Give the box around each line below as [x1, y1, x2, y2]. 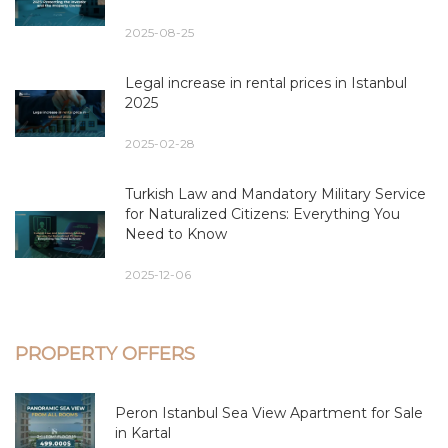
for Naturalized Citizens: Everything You [125, 204, 400, 223]
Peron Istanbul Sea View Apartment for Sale [115, 403, 423, 422]
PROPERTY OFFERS [15, 342, 195, 365]
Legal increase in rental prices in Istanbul [125, 73, 407, 92]
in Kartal [115, 423, 171, 442]
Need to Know [125, 224, 227, 243]
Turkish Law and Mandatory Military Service [125, 184, 426, 203]
